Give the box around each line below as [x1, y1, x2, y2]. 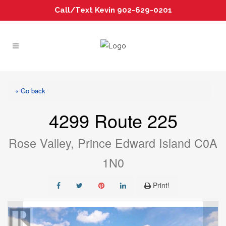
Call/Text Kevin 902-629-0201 [54, 6, 172, 15]
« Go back [15, 86, 45, 95]
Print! [153, 180, 169, 190]
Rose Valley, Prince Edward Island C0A [9, 134, 217, 151]
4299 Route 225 [48, 107, 178, 133]
